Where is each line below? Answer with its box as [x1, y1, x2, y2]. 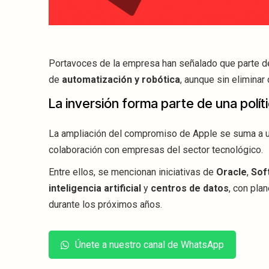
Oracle [216, 166, 247, 178]
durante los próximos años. [49, 199, 162, 211]
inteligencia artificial [49, 183, 141, 195]
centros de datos [151, 183, 229, 195]
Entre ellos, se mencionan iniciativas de [49, 166, 216, 178]
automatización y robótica [62, 74, 180, 86]
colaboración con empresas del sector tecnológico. [49, 144, 263, 156]
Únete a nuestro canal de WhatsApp [75, 239, 224, 251]
